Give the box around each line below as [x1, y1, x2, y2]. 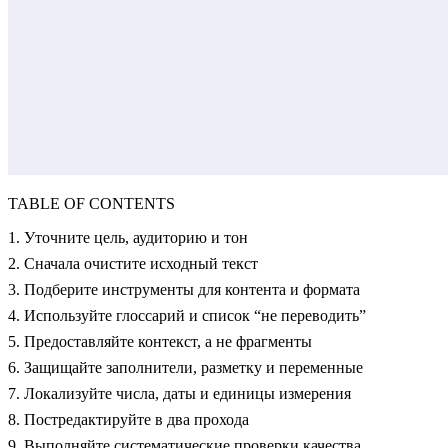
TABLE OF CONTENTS [8, 195, 175, 213]
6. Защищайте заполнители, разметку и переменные [8, 359, 363, 377]
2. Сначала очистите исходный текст [8, 255, 258, 273]
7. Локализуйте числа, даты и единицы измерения [8, 385, 351, 403]
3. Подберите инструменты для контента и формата [8, 281, 360, 299]
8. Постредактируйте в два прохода [8, 411, 249, 429]
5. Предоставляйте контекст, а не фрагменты [8, 333, 312, 351]
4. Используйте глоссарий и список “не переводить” [8, 307, 366, 325]
